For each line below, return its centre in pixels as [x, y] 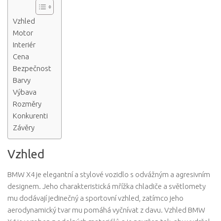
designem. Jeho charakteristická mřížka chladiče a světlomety [107, 186]
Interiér [24, 44]
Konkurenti [30, 115]
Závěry [24, 127]
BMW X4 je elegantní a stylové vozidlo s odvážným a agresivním [109, 174]
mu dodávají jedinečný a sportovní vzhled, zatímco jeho [95, 198]
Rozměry [27, 104]
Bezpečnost [32, 68]
